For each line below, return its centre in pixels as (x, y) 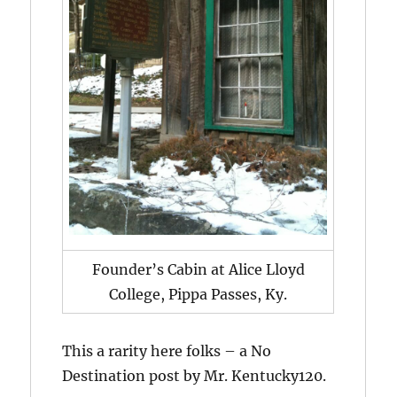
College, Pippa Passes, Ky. (198, 294)
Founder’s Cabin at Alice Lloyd (198, 269)
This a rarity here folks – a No (167, 350)
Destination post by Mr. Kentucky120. (195, 375)
